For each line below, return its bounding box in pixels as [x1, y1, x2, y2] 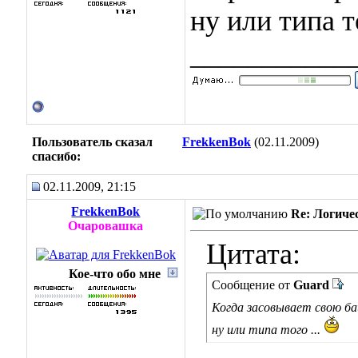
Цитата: [206, 238, 300, 270]
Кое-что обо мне [69, 267, 161, 280]
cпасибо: [32, 149, 81, 163]
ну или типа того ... [212, 323, 324, 336]
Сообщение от [212, 278, 293, 292]
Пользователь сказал [32, 135, 153, 149]
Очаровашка [68, 219, 144, 233]
